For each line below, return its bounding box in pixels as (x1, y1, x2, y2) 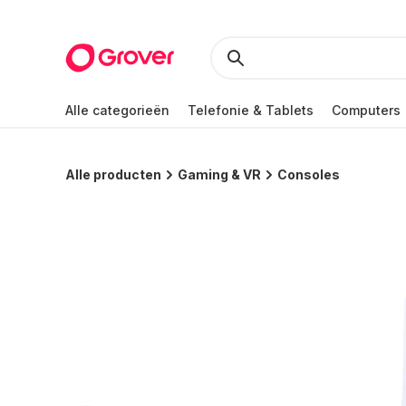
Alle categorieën (65, 101, 169, 118)
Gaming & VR (178, 167, 261, 182)
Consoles (277, 167, 340, 182)
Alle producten (65, 167, 161, 182)
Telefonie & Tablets (188, 101, 314, 118)
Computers (332, 101, 401, 118)
